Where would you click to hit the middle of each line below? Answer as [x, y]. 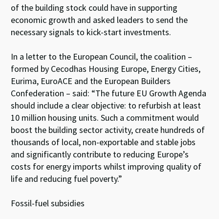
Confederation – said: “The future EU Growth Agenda [109, 93]
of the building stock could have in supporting [94, 8]
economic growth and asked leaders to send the [99, 20]
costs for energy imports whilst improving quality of [106, 166]
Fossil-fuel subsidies [48, 203]
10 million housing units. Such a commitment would [105, 118]
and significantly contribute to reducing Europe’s [100, 154]
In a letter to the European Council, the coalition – [102, 56]
